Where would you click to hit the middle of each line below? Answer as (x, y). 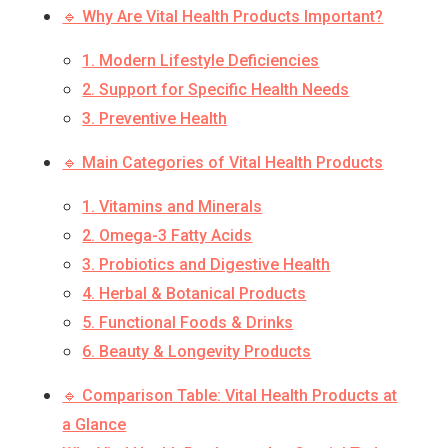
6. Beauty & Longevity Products (197, 352)
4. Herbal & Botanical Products (194, 294)
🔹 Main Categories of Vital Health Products (223, 163)
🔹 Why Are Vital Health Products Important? (223, 17)
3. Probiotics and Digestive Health (206, 265)
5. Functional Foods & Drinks (188, 323)
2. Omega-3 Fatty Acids (167, 236)
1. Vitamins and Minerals (172, 207)
